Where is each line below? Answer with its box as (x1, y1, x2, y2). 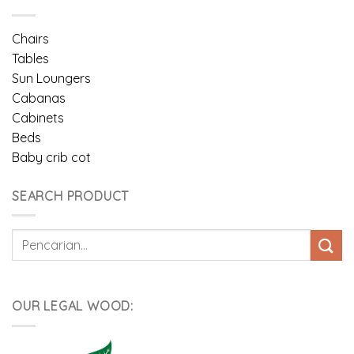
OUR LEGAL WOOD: (12, 298, 134, 314)
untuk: (11, 248, 43, 263)
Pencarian (11, 230, 64, 245)
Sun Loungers (12, 70, 91, 86)
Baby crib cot (12, 149, 91, 165)
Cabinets (12, 109, 64, 126)
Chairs (12, 30, 49, 47)
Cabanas (12, 89, 66, 106)
